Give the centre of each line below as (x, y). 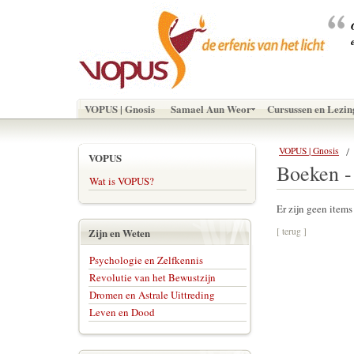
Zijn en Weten (119, 233)
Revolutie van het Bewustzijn (153, 277)
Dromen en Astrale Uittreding (152, 295)
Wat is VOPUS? (122, 181)
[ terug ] (292, 231)
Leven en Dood (122, 312)
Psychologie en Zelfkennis (146, 260)
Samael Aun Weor (211, 109)
